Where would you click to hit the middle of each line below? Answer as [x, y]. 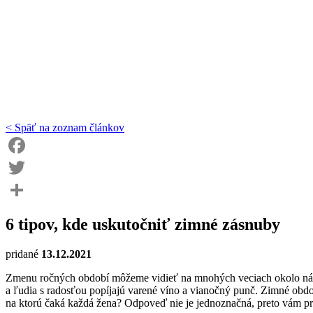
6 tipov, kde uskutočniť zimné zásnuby [143, 224]
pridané [23, 254]
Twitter [21, 190]
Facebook [27, 167]
